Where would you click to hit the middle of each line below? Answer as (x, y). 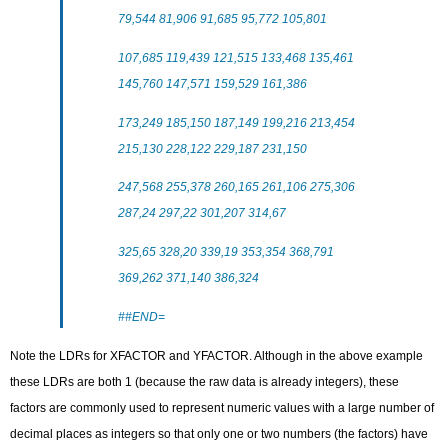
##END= (142, 316)
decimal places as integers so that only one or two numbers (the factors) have (219, 433)
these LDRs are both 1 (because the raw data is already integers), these (205, 381)
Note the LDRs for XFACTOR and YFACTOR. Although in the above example (217, 355)
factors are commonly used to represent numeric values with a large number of (222, 407)
